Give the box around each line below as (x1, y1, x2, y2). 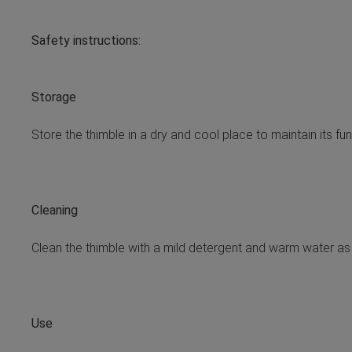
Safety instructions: (31, 33, 141, 48)
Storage (31, 90, 76, 104)
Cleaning (31, 203, 78, 218)
